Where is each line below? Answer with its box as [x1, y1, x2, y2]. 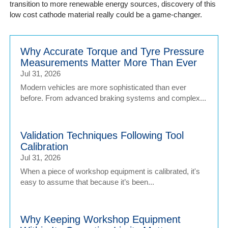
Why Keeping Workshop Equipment [20, 214, 181, 225]
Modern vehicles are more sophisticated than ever [20, 83, 186, 92]
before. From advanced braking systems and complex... [20, 94, 206, 102]
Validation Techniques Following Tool [20, 130, 184, 141]
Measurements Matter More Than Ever [20, 57, 197, 68]
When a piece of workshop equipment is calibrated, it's [20, 167, 200, 176]
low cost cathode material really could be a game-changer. [9, 10, 202, 19]
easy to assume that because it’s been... [20, 178, 154, 186]
